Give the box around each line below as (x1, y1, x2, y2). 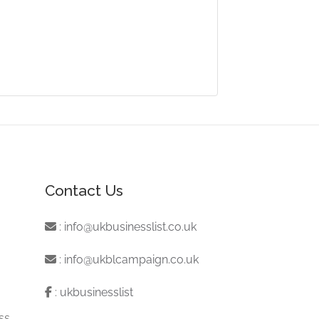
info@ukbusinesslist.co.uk (64, 219, 197, 234)
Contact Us (45, 181, 124, 199)
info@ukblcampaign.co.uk (64, 252, 199, 266)
